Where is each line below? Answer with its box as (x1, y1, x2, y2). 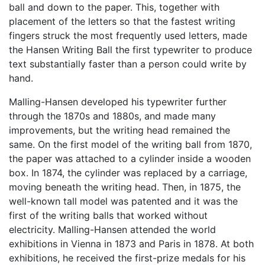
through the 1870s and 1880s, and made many (9, 109, 216, 122)
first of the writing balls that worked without (9, 209, 208, 221)
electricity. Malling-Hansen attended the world (9, 223, 216, 235)
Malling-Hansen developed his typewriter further (9, 95, 227, 108)
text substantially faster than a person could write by (9, 57, 247, 70)
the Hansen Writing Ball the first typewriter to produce (9, 43, 252, 56)
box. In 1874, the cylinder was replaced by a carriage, (9, 166, 247, 179)
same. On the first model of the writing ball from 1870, (9, 138, 252, 150)
